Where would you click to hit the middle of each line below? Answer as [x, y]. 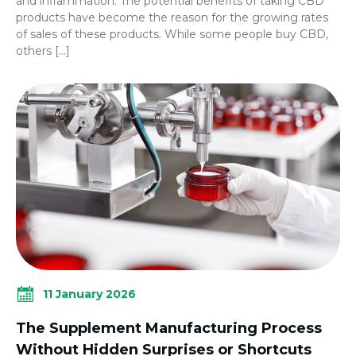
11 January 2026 [89, 294]
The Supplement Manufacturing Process [169, 329]
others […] [43, 51]
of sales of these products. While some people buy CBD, [172, 35]
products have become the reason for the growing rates [172, 18]
